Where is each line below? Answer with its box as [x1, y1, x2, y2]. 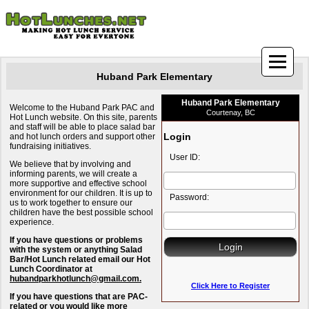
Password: [163, 192, 209, 202]
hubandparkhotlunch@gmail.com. [10, 274, 141, 283]
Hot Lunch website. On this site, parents [10, 112, 157, 122]
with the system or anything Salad [10, 245, 142, 255]
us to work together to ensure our [10, 198, 132, 208]
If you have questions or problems [10, 235, 143, 245]
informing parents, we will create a [10, 169, 137, 179]
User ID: [163, 152, 200, 162]
